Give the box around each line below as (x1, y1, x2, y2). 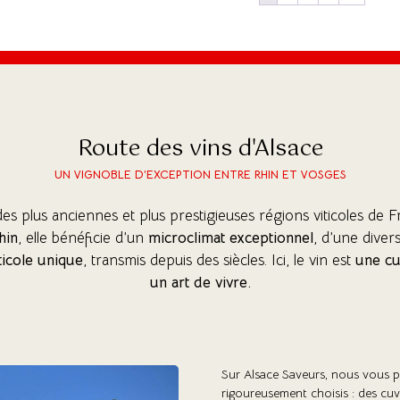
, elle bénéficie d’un (18, 228, 148, 247)
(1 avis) (297, 142, 341, 160)
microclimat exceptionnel (148, 228, 313, 247)
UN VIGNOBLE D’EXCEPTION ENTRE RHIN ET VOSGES (54, 166, 346, 182)
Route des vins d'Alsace (77, 129, 323, 168)
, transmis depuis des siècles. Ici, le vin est (82, 250, 355, 270)
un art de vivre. (149, 272, 251, 292)
